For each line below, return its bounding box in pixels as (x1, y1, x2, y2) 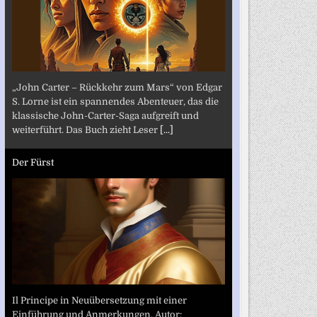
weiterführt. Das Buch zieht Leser (11, 124, 160, 135)
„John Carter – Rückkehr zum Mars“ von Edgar (11, 81, 222, 93)
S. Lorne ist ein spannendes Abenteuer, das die (11, 96, 219, 107)
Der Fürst (11, 157, 54, 168)
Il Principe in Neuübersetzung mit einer (11, 294, 187, 306)
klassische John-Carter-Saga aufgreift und (11, 110, 199, 121)
